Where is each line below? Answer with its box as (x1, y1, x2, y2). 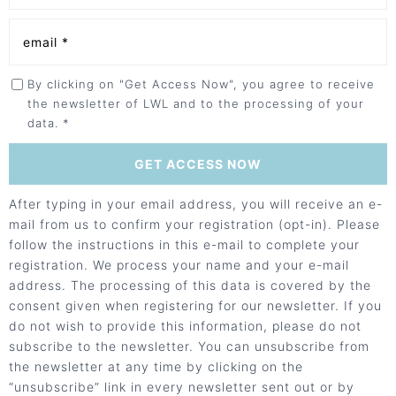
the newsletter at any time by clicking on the (9, 359, 303, 375)
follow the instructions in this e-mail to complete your (9, 237, 360, 253)
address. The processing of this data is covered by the (9, 278, 371, 293)
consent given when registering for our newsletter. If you (9, 298, 382, 314)
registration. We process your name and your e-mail (9, 257, 349, 273)
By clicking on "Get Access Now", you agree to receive (27, 77, 375, 92)
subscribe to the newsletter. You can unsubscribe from (9, 339, 369, 354)
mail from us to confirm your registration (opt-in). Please (9, 217, 380, 232)
